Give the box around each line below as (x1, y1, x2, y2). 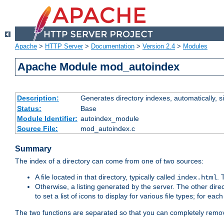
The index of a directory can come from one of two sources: (15, 157, 203, 165)
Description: (16, 94, 59, 102)
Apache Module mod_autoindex (17, 60, 180, 73)
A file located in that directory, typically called (35, 173, 177, 181)
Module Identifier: (16, 114, 77, 123)
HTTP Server (45, 42, 83, 50)
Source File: (16, 124, 58, 133)
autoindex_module (80, 114, 139, 123)
